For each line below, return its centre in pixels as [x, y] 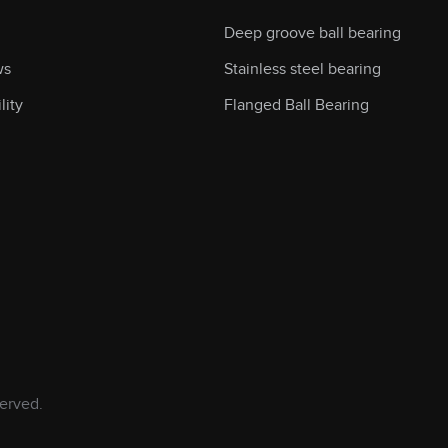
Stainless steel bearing [302, 69]
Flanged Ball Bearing [296, 105]
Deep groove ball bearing [312, 33]
